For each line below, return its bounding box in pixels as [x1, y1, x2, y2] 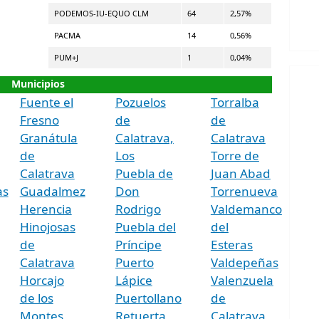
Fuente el [19, 93, 73, 110]
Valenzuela [210, 271, 273, 288]
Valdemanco [210, 200, 282, 217]
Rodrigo [115, 200, 161, 217]
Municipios [11, 76, 65, 90]
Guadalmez [19, 182, 85, 199]
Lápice [115, 271, 152, 288]
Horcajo [19, 271, 64, 288]
